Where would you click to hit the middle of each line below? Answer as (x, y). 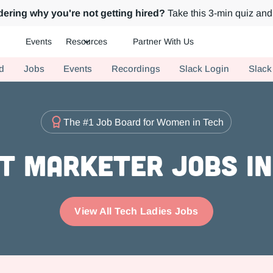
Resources (87, 42)
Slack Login (204, 69)
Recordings (136, 69)
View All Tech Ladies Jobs (136, 211)
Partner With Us (164, 42)
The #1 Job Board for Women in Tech (144, 122)
